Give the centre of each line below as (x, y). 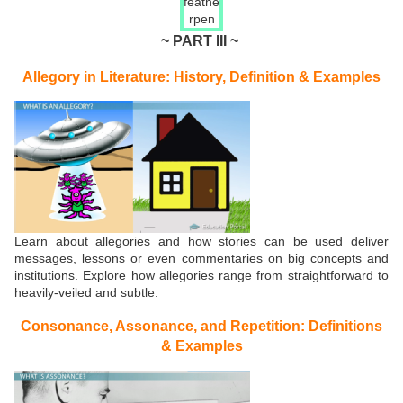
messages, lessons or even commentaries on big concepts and (201, 258)
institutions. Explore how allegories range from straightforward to (201, 275)
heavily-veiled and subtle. (86, 292)
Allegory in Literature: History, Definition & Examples (201, 76)
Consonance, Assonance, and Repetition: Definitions (201, 326)
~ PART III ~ (200, 41)
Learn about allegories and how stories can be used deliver (201, 241)
